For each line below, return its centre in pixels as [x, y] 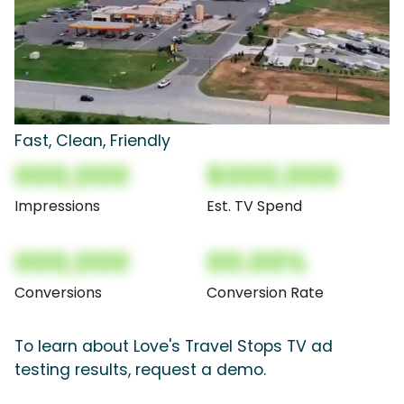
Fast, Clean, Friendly [92, 140]
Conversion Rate [265, 292]
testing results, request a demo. [140, 369]
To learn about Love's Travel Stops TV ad [174, 346]
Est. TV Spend [254, 206]
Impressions [57, 206]
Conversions [58, 292]
